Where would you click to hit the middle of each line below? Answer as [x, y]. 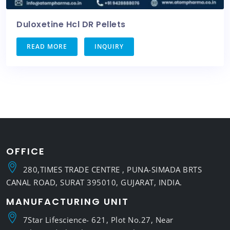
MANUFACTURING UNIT [68, 201]
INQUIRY [109, 47]
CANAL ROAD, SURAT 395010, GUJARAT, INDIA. [94, 182]
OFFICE [26, 151]
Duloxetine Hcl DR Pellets [71, 25]
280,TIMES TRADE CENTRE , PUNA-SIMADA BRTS [112, 169]
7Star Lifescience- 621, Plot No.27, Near [98, 219]
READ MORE [47, 47]
